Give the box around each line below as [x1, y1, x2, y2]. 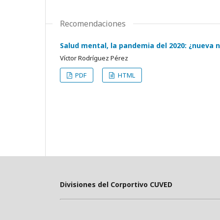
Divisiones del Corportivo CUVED [60, 180, 172, 190]
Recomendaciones [60, 18, 126, 29]
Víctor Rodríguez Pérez [60, 53, 128, 62]
